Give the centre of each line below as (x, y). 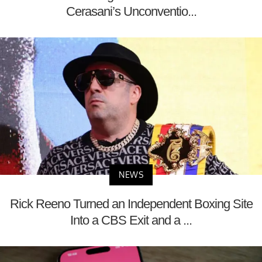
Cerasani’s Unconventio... (131, 12)
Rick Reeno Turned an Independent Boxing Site (131, 204)
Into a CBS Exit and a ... (131, 220)
